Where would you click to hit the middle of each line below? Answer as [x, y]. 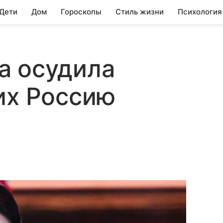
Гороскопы [81, 12]
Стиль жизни [140, 12]
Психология [200, 12]
